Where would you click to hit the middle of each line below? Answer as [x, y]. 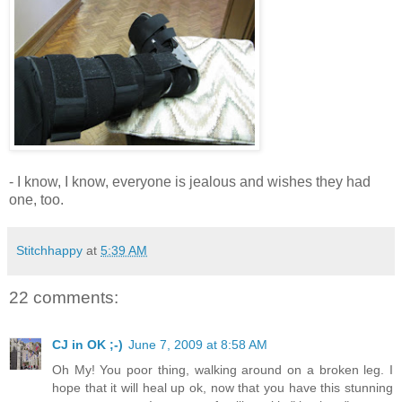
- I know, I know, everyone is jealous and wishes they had [190, 182]
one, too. [36, 200]
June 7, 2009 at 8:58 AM [198, 344]
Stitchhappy [49, 251]
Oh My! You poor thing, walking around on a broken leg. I [223, 369]
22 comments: [64, 298]
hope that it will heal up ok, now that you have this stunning [223, 387]
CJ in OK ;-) [87, 344]
